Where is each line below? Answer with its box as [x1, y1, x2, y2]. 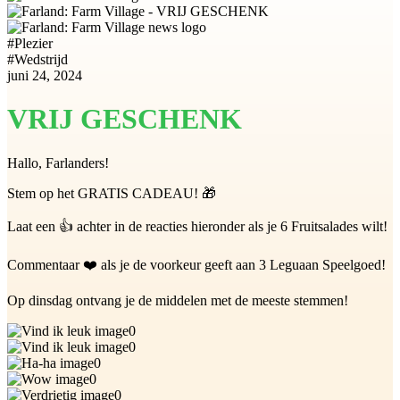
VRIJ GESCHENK [7, 103, 242, 136]
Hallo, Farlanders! [7, 154, 109, 171]
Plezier [14, 36, 53, 51]
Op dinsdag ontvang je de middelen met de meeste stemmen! [7, 292, 348, 308]
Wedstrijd [14, 52, 68, 67]
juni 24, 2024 [7, 68, 82, 83]
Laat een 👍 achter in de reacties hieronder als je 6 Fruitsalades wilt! [7, 218, 387, 234]
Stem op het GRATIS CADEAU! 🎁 [7, 185, 216, 201]
